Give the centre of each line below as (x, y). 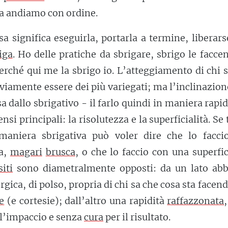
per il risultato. (137, 217)
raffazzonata (196, 201)
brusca (60, 152)
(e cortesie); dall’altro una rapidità (86, 201)
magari (26, 152)
